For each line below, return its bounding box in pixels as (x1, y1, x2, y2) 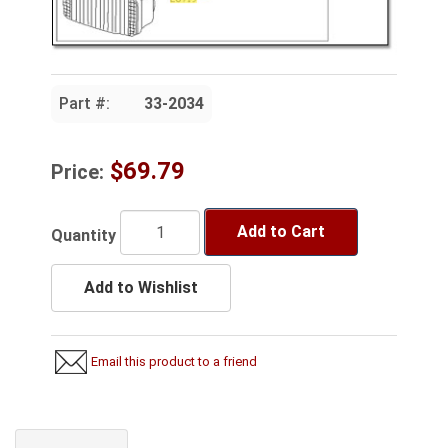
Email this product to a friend (91, 354, 258, 370)
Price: (51, 160, 104, 185)
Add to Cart (237, 222, 325, 242)
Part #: (59, 94, 110, 114)
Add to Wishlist (84, 278, 198, 298)
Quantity (51, 225, 116, 245)
